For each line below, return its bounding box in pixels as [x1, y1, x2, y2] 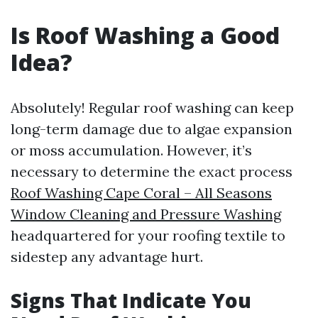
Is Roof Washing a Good [11, 20, 280, 50]
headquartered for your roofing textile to [11, 226, 285, 244]
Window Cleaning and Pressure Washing [11, 205, 281, 223]
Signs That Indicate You [11, 287, 251, 314]
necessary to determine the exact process [11, 163, 292, 180]
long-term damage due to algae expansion [11, 120, 292, 138]
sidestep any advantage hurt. [11, 248, 203, 265]
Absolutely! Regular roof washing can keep [11, 99, 294, 116]
